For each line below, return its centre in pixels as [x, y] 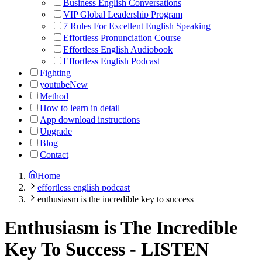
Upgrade [56, 131]
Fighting [55, 73]
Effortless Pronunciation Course [122, 38]
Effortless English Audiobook [118, 49]
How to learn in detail [80, 108]
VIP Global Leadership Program [123, 14]
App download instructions [90, 120]
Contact [54, 155]
